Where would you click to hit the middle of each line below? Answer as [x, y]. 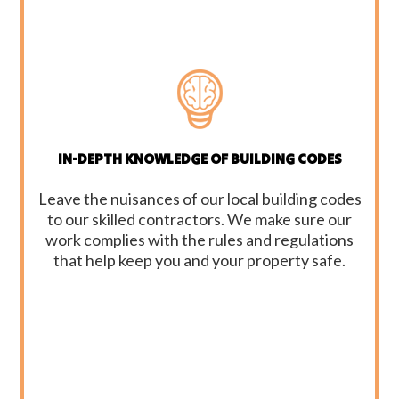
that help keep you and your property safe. [199, 260]
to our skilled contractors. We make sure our [199, 219]
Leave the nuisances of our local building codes [199, 198]
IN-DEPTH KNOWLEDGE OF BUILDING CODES [199, 158]
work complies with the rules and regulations [199, 239]
